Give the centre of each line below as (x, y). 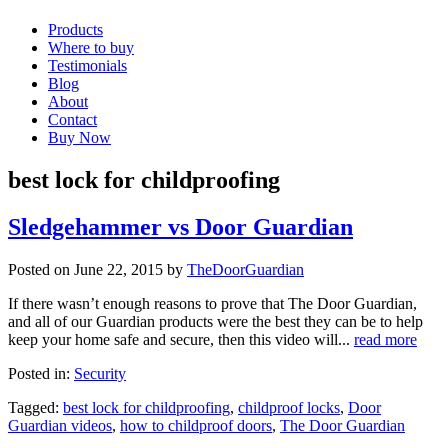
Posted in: (41, 374)
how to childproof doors (196, 426)
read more (385, 340)
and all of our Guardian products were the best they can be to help (215, 322)
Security (100, 374)
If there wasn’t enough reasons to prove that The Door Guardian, (212, 304)
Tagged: (35, 408)
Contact (72, 120)
